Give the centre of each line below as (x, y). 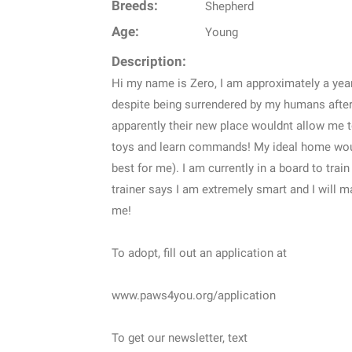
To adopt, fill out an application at (199, 253)
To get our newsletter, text (180, 338)
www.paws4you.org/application (194, 296)
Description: (149, 62)
